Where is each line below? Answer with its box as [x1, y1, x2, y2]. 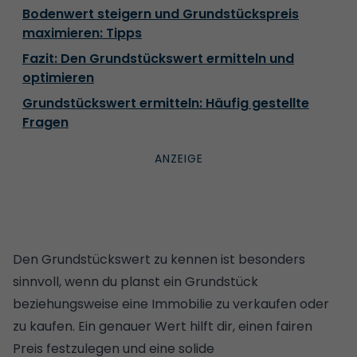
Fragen [22, 112, 69, 131]
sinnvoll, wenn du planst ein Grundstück [13, 272, 258, 291]
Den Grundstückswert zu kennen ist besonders [13, 249, 305, 269]
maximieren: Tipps [22, 23, 142, 42]
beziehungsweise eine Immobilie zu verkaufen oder [13, 294, 329, 313]
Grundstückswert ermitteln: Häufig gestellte [22, 93, 309, 112]
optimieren [22, 68, 94, 87]
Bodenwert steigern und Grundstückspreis [22, 4, 299, 23]
